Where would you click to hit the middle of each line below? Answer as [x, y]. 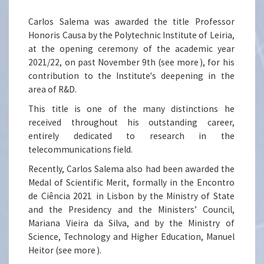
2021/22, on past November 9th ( [95, 62]
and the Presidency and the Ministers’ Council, [131, 210]
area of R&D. [53, 90]
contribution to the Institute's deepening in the [131, 76]
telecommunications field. [81, 150]
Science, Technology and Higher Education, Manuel [131, 237]
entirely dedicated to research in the [131, 136]
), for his [217, 62]
